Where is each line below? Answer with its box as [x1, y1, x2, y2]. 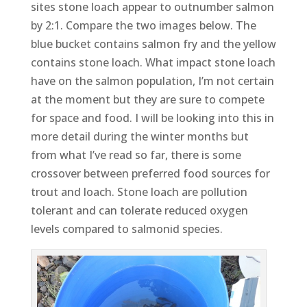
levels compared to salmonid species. [30, 221, 223, 237]
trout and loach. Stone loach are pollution [30, 184, 247, 200]
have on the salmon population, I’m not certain [30, 73, 274, 89]
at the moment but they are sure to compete [30, 92, 265, 108]
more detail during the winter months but [30, 129, 249, 145]
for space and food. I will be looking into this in [30, 110, 274, 126]
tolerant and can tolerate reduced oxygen [30, 203, 248, 219]
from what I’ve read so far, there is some [30, 147, 241, 163]
